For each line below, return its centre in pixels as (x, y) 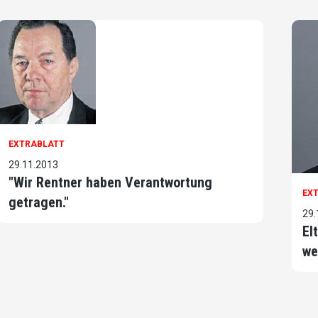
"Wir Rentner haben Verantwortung (111, 183)
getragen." (39, 203)
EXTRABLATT (37, 144)
